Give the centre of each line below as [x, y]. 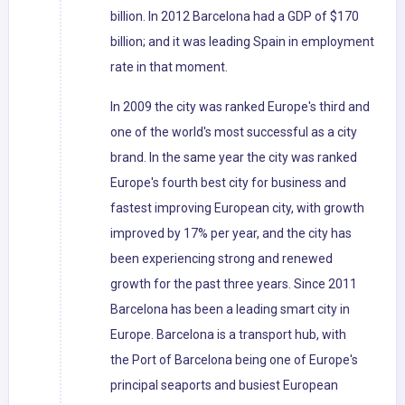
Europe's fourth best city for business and [228, 183]
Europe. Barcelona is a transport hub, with [228, 335]
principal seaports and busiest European [224, 386]
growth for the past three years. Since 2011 [234, 284]
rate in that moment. [169, 67]
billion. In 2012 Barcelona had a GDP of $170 [235, 17]
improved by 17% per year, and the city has [231, 234]
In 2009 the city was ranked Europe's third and [240, 107]
